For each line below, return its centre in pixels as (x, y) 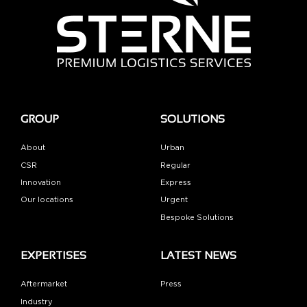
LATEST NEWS (198, 256)
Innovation (41, 182)
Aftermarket (44, 284)
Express (176, 182)
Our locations (47, 200)
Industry (37, 302)
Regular (175, 165)
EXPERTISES (53, 256)
